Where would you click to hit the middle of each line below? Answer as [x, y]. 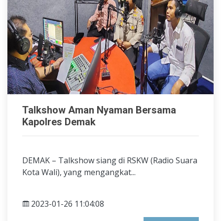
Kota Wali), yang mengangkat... [79, 172]
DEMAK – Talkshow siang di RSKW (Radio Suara [110, 160]
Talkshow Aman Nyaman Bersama [99, 110]
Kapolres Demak [59, 122]
